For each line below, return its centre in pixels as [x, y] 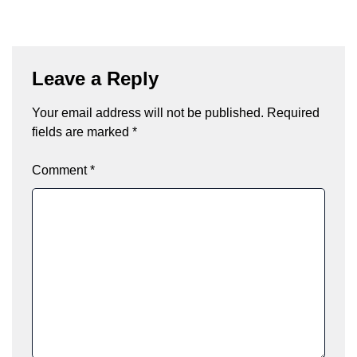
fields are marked [82, 131]
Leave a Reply [95, 78]
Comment [61, 170]
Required [293, 112]
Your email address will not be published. [148, 112]
